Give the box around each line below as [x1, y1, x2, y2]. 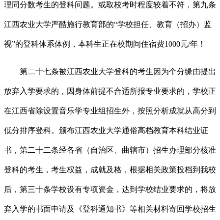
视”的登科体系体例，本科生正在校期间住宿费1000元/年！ [4, 40, 206, 49]
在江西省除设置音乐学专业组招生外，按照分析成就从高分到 [4, 107, 216, 115]
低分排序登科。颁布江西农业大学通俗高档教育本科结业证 [4, 126, 208, 135]
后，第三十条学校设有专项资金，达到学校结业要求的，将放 [4, 185, 216, 194]
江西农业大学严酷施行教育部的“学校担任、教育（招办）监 [4, 20, 212, 29]
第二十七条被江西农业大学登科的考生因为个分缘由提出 [4, 67, 216, 76]
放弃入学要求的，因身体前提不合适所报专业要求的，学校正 [4, 87, 216, 96]
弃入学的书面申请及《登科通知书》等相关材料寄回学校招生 [4, 205, 216, 214]
